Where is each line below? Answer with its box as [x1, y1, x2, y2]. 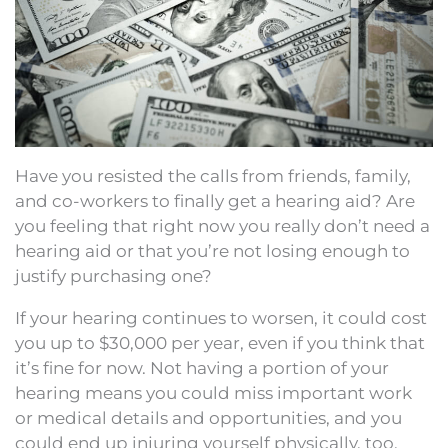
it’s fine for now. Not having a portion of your [15, 357, 389, 378]
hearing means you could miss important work [15, 382, 412, 403]
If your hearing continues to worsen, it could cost [15, 307, 427, 328]
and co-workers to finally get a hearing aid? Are [15, 190, 415, 211]
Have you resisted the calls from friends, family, [15, 165, 411, 186]
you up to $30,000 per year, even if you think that [15, 332, 425, 353]
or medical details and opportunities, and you [15, 407, 402, 428]
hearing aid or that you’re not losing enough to [15, 240, 410, 261]
